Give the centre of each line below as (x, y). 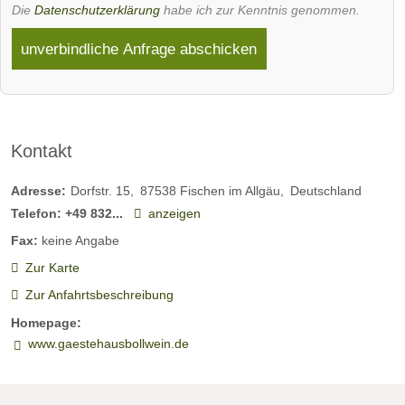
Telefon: (36, 213)
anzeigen (174, 213)
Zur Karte (52, 268)
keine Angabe (80, 240)
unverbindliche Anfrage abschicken (139, 49)
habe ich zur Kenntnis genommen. (260, 9)
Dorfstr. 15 (100, 190)
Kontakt (42, 151)
